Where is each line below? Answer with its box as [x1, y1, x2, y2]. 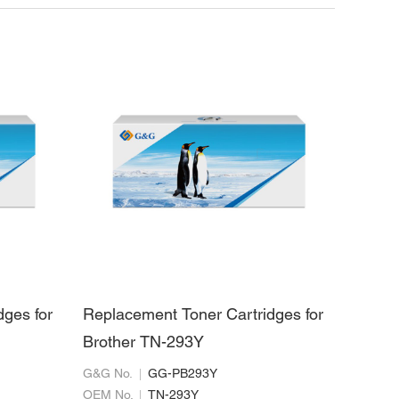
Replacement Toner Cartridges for [82, 307, 323, 323]
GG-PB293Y [147, 368, 217, 380]
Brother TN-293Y [82, 335, 204, 351]
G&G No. [82, 368, 133, 380]
